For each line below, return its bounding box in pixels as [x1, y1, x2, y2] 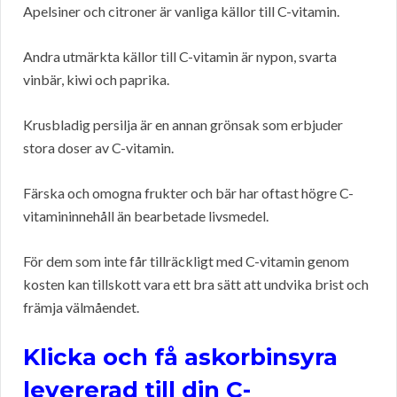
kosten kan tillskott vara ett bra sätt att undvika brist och [23, 276, 369, 293]
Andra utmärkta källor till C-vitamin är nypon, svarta [23, 48, 337, 66]
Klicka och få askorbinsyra [23, 343, 338, 372]
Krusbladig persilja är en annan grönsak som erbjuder [23, 116, 343, 134]
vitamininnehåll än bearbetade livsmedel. [23, 207, 269, 225]
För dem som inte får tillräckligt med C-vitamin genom [23, 253, 349, 270]
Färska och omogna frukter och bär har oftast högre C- [23, 184, 354, 202]
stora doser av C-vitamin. [23, 139, 174, 157]
